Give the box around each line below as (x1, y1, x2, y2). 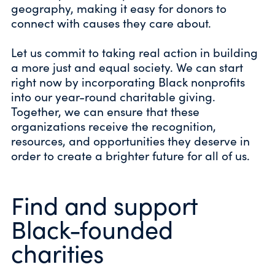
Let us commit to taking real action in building (11, 44, 258, 60)
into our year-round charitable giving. (11, 88, 215, 104)
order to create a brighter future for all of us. (11, 147, 250, 163)
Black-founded (11, 212, 173, 246)
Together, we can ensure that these (11, 103, 199, 119)
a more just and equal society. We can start (11, 58, 243, 75)
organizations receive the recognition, (11, 117, 216, 134)
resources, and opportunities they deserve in (11, 132, 250, 149)
